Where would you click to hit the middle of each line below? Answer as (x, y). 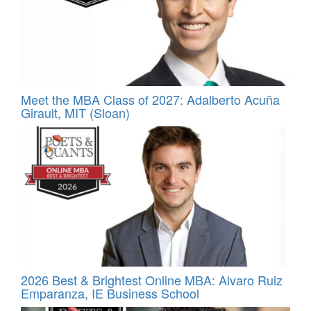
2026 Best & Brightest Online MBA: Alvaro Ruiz (152, 280)
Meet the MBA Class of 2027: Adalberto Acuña (150, 99)
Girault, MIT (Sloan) (75, 112)
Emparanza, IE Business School (110, 293)
